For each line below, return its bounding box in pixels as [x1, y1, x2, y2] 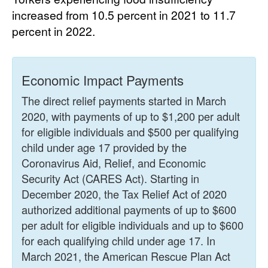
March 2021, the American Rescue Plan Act [22, 248, 230, 264]
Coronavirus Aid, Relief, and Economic [22, 155, 206, 171]
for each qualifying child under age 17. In [22, 233, 215, 249]
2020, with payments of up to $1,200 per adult [22, 108, 240, 124]
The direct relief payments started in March [22, 93, 226, 109]
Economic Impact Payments [22, 70, 184, 90]
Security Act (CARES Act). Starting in [22, 170, 199, 187]
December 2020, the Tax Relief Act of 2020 [22, 186, 227, 202]
